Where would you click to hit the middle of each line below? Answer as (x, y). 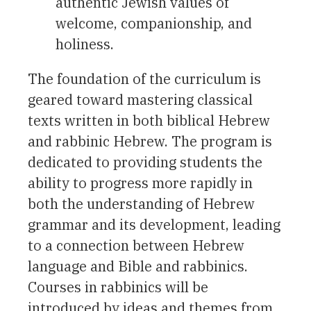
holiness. (85, 44)
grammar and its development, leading (154, 224)
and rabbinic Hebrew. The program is (150, 141)
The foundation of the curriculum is (144, 78)
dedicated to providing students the (145, 162)
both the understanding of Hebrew (141, 203)
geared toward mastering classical (140, 99)
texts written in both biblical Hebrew (149, 120)
